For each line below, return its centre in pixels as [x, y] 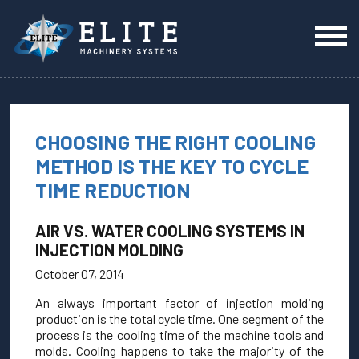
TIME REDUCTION [113, 190]
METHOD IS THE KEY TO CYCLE [172, 166]
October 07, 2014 [80, 274]
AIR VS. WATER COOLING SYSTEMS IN [170, 231]
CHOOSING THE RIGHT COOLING [175, 142]
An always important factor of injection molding [179, 303]
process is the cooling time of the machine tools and [179, 335]
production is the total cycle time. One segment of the [179, 319]
